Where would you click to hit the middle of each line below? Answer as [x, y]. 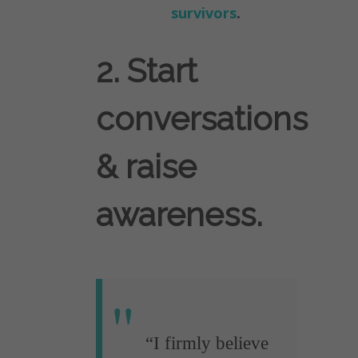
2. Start [147, 71]
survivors [204, 13]
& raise [146, 167]
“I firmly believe [207, 343]
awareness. [179, 215]
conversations [202, 119]
